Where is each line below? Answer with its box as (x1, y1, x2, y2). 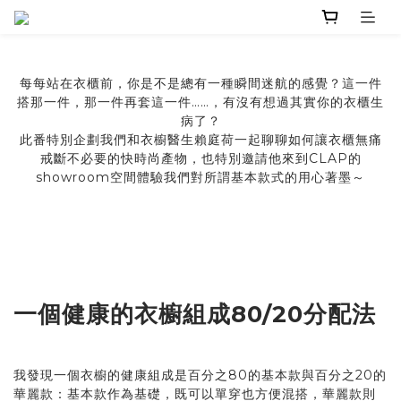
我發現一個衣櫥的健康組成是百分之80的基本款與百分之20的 (13, 367, 387, 384)
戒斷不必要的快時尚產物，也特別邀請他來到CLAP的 (39, 150, 362, 167)
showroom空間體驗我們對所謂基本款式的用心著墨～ (36, 169, 365, 186)
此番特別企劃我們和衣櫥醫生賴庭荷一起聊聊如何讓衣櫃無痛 (19, 132, 382, 149)
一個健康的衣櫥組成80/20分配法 (13, 299, 376, 328)
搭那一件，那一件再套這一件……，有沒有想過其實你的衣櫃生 (17, 94, 384, 111)
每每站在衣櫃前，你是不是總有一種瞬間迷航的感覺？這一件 (19, 75, 382, 92)
